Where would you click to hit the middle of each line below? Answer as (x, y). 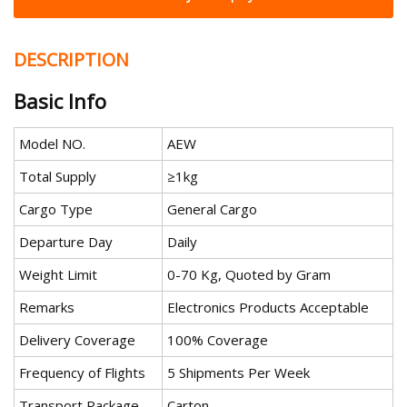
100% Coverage (218, 340)
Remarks (47, 308)
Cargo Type (56, 209)
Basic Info (60, 101)
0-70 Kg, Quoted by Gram (249, 275)
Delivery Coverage (77, 340)
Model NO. (52, 144)
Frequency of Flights (82, 373)
